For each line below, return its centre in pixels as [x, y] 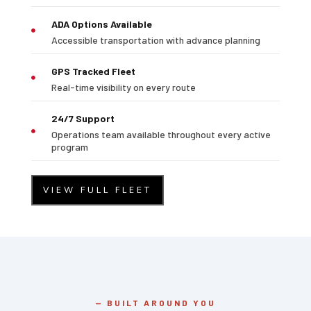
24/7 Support [83, 119]
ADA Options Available [101, 24]
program [69, 147]
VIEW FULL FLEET [97, 191]
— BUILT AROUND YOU [155, 303]
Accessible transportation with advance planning [155, 40]
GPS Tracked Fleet [93, 72]
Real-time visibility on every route [123, 87]
